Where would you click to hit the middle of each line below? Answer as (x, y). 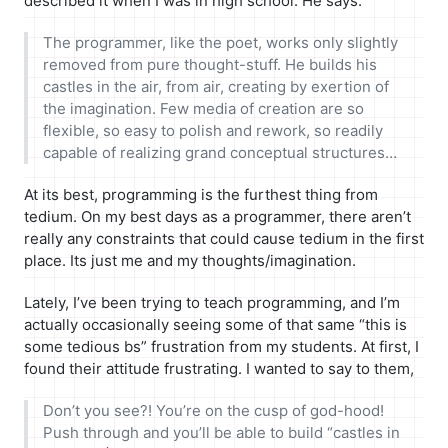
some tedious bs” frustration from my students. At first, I (221, 346)
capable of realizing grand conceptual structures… (219, 152)
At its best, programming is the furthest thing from (201, 194)
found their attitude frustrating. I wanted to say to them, (219, 368)
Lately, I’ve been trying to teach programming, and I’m (212, 302)
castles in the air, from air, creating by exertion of (215, 86)
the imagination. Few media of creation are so (203, 108)
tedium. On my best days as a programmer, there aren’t (217, 216)
